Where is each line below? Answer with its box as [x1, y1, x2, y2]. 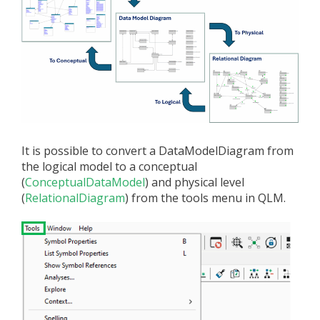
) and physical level [145, 174, 244, 190]
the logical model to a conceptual [21, 158, 197, 174]
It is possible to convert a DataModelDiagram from [21, 142, 294, 159]
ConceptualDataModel [25, 174, 145, 190]
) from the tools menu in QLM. [125, 189, 286, 206]
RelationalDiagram [25, 189, 125, 206]
